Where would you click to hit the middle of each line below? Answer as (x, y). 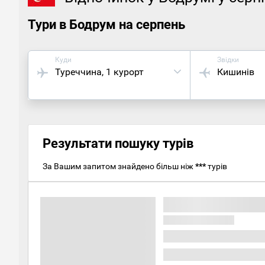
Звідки (228, 59)
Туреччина (78, 72)
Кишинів (236, 72)
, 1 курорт (123, 72)
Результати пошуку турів (118, 143)
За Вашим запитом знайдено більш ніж (119, 166)
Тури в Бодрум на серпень (106, 24)
